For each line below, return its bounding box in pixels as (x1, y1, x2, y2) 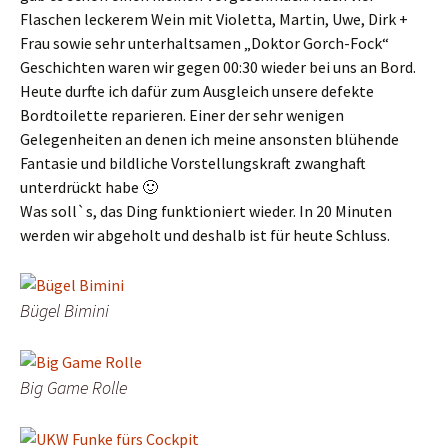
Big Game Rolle (20, 376, 127, 400)
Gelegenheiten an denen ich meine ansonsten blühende (20, 129, 399, 149)
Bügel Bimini (20, 299, 109, 323)
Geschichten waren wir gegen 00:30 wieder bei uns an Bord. (20, 57, 416, 77)
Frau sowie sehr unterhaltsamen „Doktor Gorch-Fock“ (20, 33, 389, 53)
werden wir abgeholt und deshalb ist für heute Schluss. (20, 225, 390, 245)
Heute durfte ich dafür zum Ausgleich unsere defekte (20, 81, 374, 101)
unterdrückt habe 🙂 (20, 177, 158, 197)
